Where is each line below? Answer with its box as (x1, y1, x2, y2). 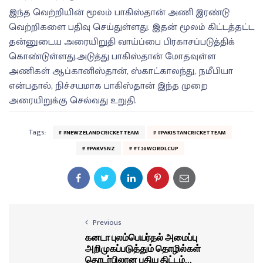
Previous (93, 216, 122, 230)
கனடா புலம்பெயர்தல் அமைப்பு (85, 231, 197, 243)
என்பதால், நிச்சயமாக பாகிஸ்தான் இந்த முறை (9, 78, 208, 95)
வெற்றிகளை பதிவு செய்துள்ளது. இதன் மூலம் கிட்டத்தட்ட (9, 19, 254, 36)
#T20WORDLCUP (134, 144, 178, 154)
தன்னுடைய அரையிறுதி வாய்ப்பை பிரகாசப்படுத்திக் (9, 34, 235, 50)
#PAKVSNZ (87, 144, 115, 154)
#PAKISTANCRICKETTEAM (158, 128, 226, 138)
